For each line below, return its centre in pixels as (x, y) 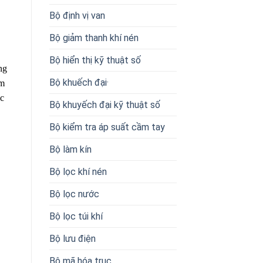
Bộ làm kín (70, 149)
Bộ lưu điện (72, 238)
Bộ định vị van (77, 15)
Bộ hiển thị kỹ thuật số (95, 60)
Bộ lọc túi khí (76, 216)
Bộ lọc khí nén (78, 171)
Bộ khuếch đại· (79, 82)
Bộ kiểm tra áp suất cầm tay (107, 127)
